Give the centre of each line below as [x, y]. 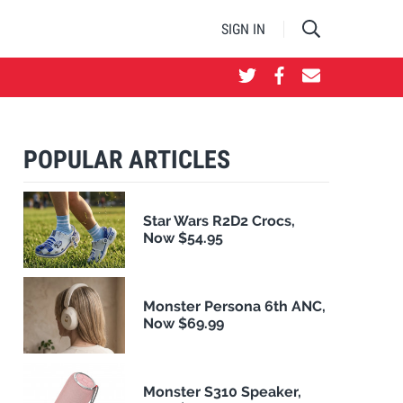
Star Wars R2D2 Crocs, [219, 221]
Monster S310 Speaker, [223, 392]
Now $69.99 [184, 324]
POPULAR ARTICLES [127, 160]
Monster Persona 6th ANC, [235, 307]
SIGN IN [243, 29]
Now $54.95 [184, 238]
